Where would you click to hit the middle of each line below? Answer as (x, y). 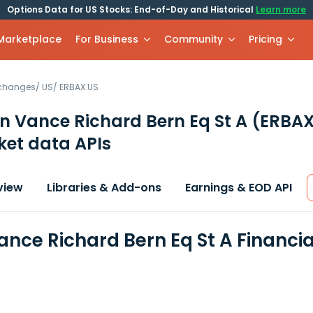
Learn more (281, 9)
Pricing (266, 39)
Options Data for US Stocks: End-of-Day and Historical (131, 9)
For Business (107, 39)
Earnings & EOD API (239, 188)
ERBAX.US (79, 87)
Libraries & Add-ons (104, 188)
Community (194, 39)
